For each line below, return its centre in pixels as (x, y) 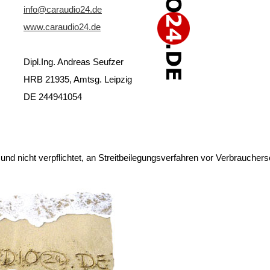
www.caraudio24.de (62, 27)
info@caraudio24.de (63, 9)
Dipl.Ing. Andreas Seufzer (74, 62)
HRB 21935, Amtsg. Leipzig (78, 79)
